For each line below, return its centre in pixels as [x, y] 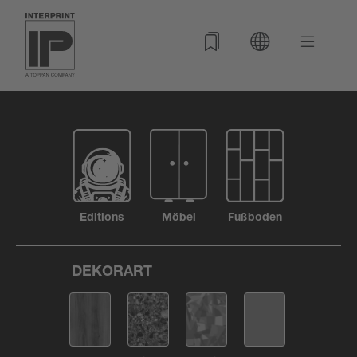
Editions [102, 218]
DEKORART [112, 273]
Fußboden [255, 218]
